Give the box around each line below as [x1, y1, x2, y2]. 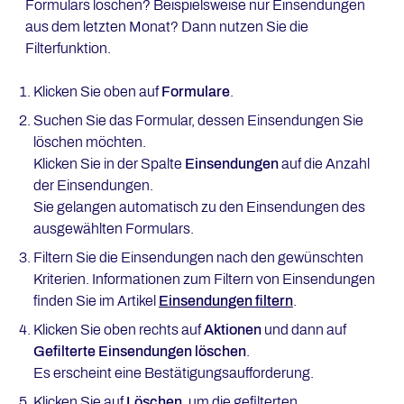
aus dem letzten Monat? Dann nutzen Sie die [25, 19, 308, 34]
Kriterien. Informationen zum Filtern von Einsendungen [32, 271, 375, 287]
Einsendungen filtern [158, 293, 293, 308]
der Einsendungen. [32, 178, 153, 193]
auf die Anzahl [278, 156, 370, 171]
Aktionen [203, 322, 262, 337]
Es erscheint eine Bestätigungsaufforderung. [32, 365, 314, 381]
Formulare [161, 84, 230, 99]
